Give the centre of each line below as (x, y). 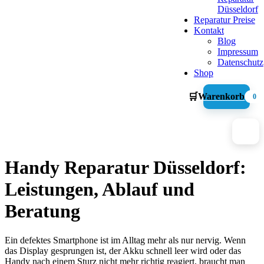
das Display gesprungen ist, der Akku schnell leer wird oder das (123, 250)
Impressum (237, 52)
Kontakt (209, 30)
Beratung (42, 211)
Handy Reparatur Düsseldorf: (126, 168)
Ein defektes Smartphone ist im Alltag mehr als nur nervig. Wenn (125, 240)
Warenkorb (222, 96)
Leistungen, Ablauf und (100, 189)
